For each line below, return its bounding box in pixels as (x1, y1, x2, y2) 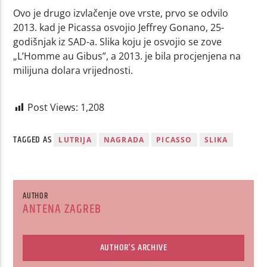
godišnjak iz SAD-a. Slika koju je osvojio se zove (13, 35, 222, 48)
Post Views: (27, 100, 79, 114)
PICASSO (156, 134, 193, 145)
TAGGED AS (13, 132, 54, 147)
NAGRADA (103, 134, 145, 145)
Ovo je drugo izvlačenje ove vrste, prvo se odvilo (13, 6, 229, 20)
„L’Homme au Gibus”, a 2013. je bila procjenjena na (13, 49, 241, 63)
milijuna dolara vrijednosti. (13, 63, 133, 77)
